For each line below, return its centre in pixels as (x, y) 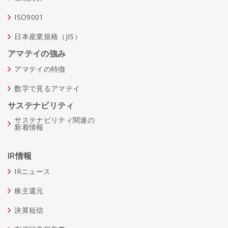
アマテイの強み (37, 53)
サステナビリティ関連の (54, 120)
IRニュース (33, 171)
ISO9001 (29, 17)
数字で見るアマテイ (47, 88)
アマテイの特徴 (40, 69)
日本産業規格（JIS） (48, 36)
